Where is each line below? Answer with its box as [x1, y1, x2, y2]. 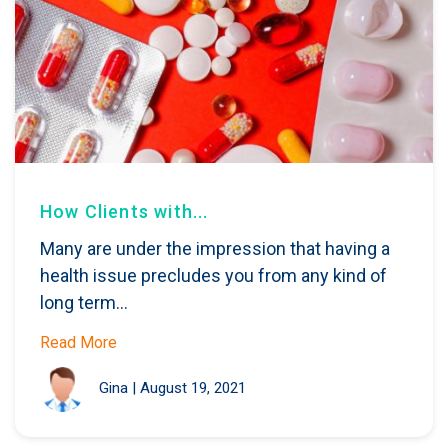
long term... [40, 291, 128, 313]
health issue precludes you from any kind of [40, 264, 387, 286]
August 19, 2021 [140, 379, 246, 398]
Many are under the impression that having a [40, 237, 390, 259]
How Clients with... [40, 200, 209, 222]
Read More [40, 332, 117, 352]
